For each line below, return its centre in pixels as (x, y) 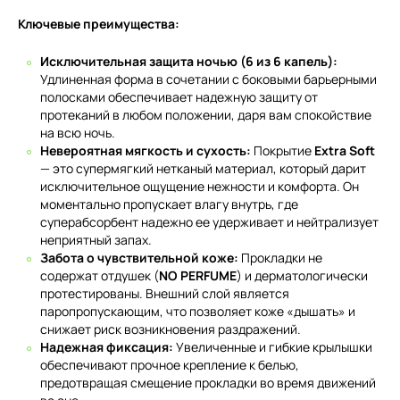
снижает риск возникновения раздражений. (171, 329)
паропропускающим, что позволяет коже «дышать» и (198, 311)
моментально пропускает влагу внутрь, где (169, 204)
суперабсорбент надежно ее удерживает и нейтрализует (209, 222)
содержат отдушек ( (100, 275)
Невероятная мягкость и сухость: (146, 150)
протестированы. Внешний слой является (165, 293)
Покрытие (283, 150)
